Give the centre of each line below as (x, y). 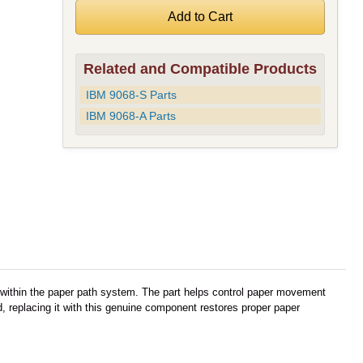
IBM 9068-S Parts (131, 94)
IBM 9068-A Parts (130, 116)
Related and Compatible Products (200, 69)
